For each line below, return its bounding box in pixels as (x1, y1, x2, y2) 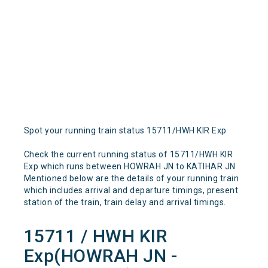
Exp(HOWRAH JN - (23, 245, 178, 266)
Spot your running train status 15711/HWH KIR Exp (23, 126, 227, 135)
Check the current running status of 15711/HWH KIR (23, 150, 233, 159)
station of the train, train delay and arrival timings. (23, 197, 226, 207)
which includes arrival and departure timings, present (23, 185, 239, 195)
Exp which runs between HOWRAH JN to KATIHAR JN (23, 162, 236, 171)
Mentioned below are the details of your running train (23, 173, 239, 183)
